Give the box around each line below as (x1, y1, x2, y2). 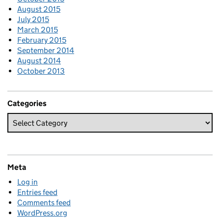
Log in (17, 177, 38, 187)
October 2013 (17, 66, 65, 76)
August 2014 (17, 56, 61, 65)
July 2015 (17, 15, 49, 24)
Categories (7, 99, 47, 108)
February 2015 (17, 35, 66, 45)
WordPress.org (17, 208, 67, 218)
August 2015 (17, 4, 60, 14)
